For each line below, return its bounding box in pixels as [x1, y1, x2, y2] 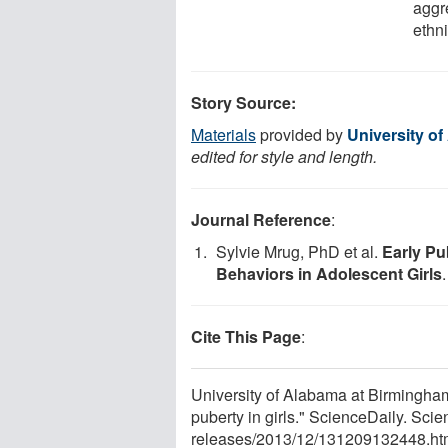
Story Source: [191, 90, 296, 114]
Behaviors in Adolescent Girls [216, 261, 442, 285]
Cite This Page [191, 324, 301, 348]
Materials [191, 122, 256, 146]
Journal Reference [191, 207, 331, 231]
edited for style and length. [191, 144, 377, 168]
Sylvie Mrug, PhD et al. [216, 239, 382, 263]
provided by [256, 122, 347, 146]
